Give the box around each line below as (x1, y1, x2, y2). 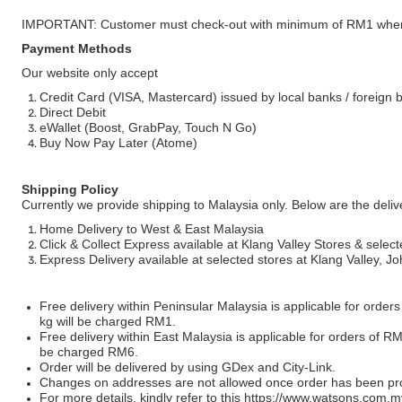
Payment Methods (22, 41, 132, 56)
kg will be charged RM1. (39, 314, 176, 328)
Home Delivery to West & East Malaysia (39, 222, 264, 236)
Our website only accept (22, 66, 158, 80)
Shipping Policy (22, 182, 118, 197)
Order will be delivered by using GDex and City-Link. (39, 360, 336, 374)
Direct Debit (39, 105, 106, 119)
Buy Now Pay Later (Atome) (39, 135, 197, 150)
